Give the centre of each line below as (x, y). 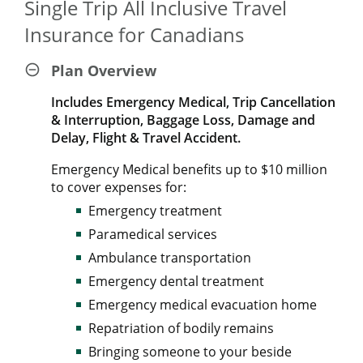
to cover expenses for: (119, 187)
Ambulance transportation (170, 258)
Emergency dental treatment (176, 281)
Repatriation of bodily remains (181, 328)
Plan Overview (104, 70)
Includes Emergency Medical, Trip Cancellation (193, 102)
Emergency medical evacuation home (203, 305)
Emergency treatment (155, 211)
